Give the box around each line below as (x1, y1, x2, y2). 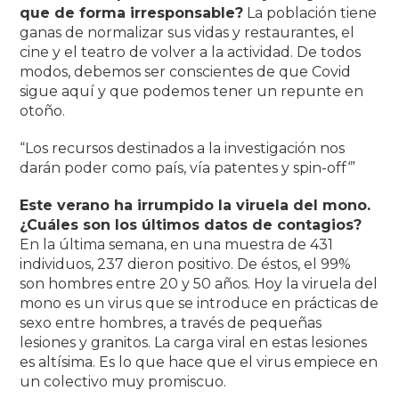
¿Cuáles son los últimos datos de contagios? (20, 216, 362, 233)
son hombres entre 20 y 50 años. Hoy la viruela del (20, 274, 379, 292)
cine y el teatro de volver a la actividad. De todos (20, 43, 362, 61)
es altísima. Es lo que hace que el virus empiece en (20, 353, 379, 370)
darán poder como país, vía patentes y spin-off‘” (20, 159, 356, 176)
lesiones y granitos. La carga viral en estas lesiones (20, 333, 368, 351)
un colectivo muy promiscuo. (20, 372, 227, 390)
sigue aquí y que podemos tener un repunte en (20, 82, 364, 100)
